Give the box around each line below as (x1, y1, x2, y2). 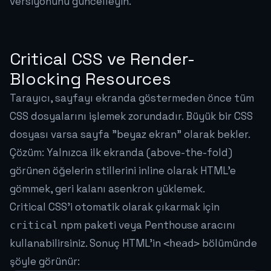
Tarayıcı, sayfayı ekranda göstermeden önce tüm (10, 91, 254, 105)
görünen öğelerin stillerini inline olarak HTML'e (10, 164, 236, 178)
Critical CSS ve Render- (10, 48, 195, 70)
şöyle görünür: (10, 255, 80, 269)
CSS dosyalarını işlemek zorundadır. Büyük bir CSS (10, 109, 253, 123)
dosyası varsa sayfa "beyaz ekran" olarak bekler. (10, 128, 250, 142)
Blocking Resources (10, 68, 171, 90)
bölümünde (200, 237, 257, 250)
